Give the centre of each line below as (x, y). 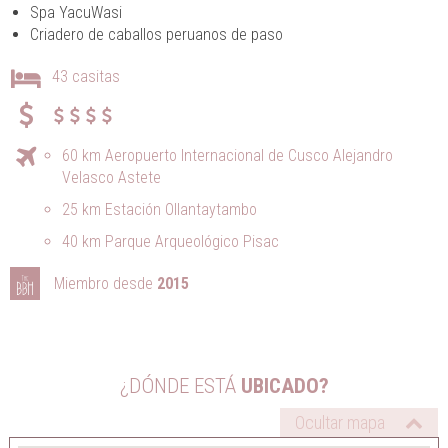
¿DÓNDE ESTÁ (177, 386)
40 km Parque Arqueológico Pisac (170, 241)
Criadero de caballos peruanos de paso (156, 34)
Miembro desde (103, 283)
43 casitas (86, 76)
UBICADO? (282, 386)
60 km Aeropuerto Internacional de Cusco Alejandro (227, 155)
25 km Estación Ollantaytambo (159, 209)
